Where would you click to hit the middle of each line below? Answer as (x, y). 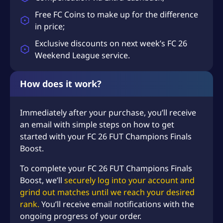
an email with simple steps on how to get (97, 124)
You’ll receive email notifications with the (117, 204)
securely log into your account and (129, 180)
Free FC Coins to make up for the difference (116, 14)
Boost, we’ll (42, 180)
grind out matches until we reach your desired (107, 192)
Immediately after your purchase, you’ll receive (108, 112)
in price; (50, 26)
